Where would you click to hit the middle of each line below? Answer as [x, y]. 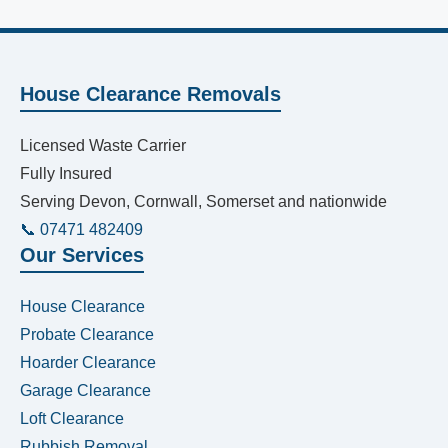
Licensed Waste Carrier [103, 145]
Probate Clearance [87, 334]
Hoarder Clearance [88, 362]
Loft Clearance [72, 418]
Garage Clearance [85, 390]
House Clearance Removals [150, 94]
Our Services [82, 255]
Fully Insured [66, 173]
